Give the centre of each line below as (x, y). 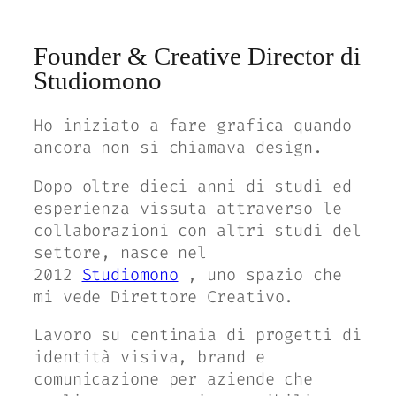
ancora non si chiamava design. (178, 148)
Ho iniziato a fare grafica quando (193, 126)
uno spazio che (274, 274)
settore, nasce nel (121, 252)
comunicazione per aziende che (174, 380)
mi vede (72, 297)
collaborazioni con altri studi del (198, 230)
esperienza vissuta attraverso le (188, 208)
